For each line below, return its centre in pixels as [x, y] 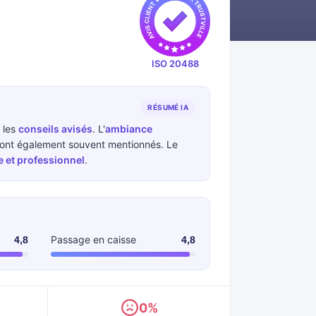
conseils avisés [55, 129]
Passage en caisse [94, 239]
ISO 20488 [175, 63]
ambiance [129, 129]
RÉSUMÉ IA [168, 107]
